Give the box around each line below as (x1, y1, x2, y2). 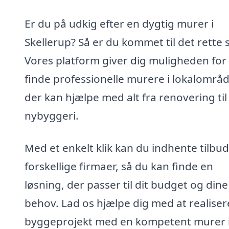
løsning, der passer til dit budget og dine (25, 177, 228, 192)
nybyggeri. (25, 108, 79, 123)
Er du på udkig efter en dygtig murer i (25, 16, 214, 31)
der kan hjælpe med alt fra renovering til (25, 89, 227, 104)
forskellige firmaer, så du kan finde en (25, 159, 213, 174)
